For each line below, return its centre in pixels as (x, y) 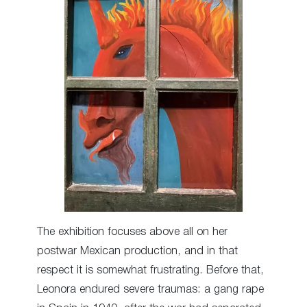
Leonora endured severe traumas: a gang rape (150, 290)
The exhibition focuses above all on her (132, 232)
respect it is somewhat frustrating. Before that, (150, 271)
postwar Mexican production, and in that (137, 251)
